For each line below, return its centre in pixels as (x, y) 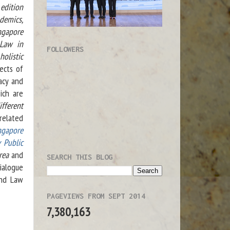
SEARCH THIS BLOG (80, 157)
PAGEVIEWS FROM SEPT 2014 (96, 196)
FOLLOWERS (65, 49)
